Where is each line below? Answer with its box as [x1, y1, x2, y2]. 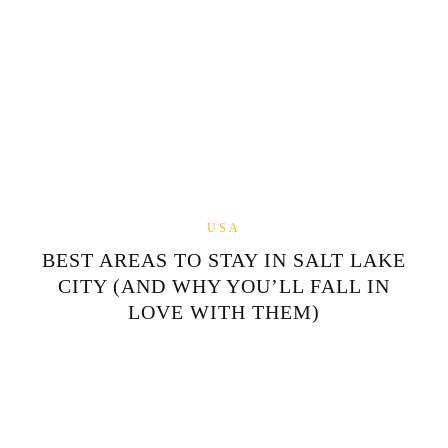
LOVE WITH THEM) [128, 301, 320, 324]
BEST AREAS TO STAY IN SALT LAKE [42, 249, 406, 272]
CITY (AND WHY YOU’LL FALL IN [58, 275, 390, 298]
